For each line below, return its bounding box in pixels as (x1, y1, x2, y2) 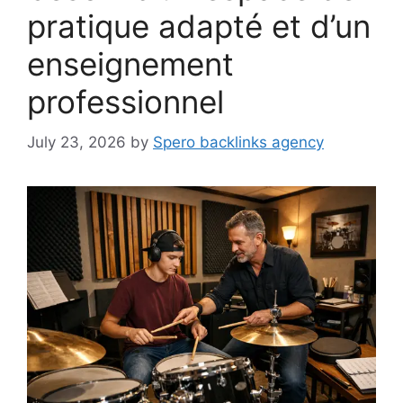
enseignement (27, 45, 234, 83)
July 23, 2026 (27, 132, 126, 151)
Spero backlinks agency (153, 132, 324, 151)
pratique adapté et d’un (27, 7, 371, 45)
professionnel (27, 83, 224, 121)
